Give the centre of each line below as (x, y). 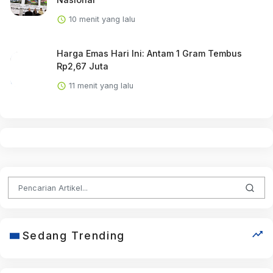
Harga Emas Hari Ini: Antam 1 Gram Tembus (149, 53)
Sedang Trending (73, 236)
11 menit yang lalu (100, 85)
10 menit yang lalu (101, 19)
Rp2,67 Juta (82, 66)
